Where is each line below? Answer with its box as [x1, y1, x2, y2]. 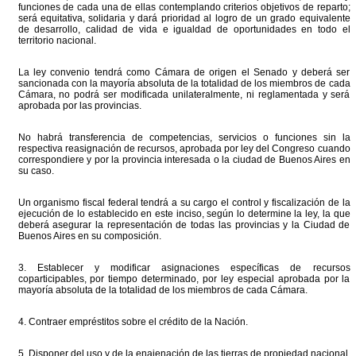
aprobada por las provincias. [17, 100, 141, 111]
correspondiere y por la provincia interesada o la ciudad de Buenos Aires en [17, 154, 350, 165]
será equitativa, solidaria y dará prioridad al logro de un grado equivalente [17, 13, 350, 24]
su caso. [17, 165, 54, 176]
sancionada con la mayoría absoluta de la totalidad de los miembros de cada [17, 78, 350, 89]
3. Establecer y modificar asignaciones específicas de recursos [17, 262, 350, 273]
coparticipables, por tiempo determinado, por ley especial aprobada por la [17, 273, 350, 284]
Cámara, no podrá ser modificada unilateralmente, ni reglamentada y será [17, 89, 350, 100]
